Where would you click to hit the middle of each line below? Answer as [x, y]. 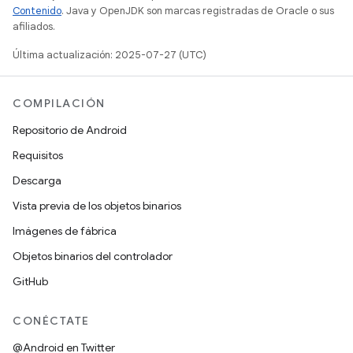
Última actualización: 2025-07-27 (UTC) [110, 55]
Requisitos [38, 155]
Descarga [37, 180]
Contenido [37, 11]
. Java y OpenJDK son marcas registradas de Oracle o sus [198, 11]
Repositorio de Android [70, 130]
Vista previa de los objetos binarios [97, 206]
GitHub [30, 281]
